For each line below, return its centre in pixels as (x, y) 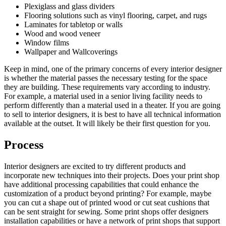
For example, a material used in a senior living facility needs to (103, 96)
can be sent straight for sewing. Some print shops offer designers (106, 211)
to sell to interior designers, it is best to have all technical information (112, 114)
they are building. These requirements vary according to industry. (107, 87)
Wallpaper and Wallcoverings (71, 51)
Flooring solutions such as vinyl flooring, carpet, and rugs (116, 15)
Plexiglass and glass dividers (69, 6)
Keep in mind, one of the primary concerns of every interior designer (113, 69)
